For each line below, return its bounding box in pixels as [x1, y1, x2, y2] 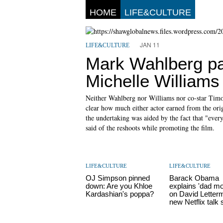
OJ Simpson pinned [86, 174, 150, 182]
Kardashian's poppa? [86, 190, 154, 198]
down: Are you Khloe [86, 182, 152, 190]
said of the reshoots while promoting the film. [86, 123, 215, 132]
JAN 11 [140, 40, 160, 49]
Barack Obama [169, 174, 220, 182]
